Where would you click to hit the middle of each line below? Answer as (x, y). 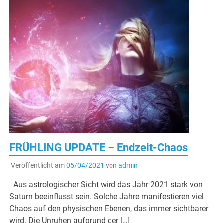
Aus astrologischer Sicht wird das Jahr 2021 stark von (106, 184)
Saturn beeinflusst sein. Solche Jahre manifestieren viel (107, 196)
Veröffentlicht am (38, 165)
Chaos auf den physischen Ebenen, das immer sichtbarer (109, 208)
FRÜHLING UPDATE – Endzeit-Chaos (99, 147)
